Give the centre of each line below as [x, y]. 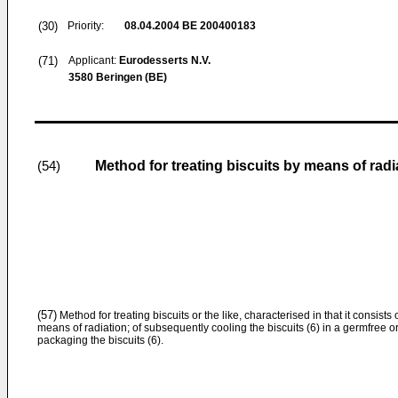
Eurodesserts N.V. [165, 60]
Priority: [86, 26]
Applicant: [94, 60]
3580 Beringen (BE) [118, 77]
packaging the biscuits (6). [100, 340]
